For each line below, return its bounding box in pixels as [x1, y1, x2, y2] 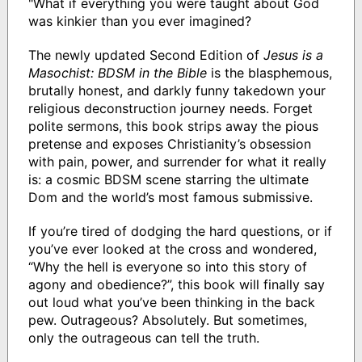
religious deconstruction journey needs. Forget [27, 100, 313, 117]
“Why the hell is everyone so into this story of [27, 259, 307, 276]
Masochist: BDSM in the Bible [27, 65, 207, 82]
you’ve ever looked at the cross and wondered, [27, 241, 317, 258]
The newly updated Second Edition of [27, 47, 263, 64]
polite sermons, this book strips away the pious [27, 118, 318, 135]
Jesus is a [263, 47, 323, 64]
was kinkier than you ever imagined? [27, 13, 251, 30]
